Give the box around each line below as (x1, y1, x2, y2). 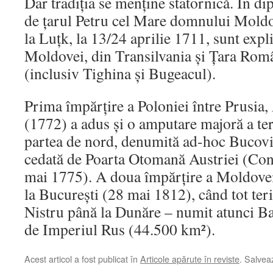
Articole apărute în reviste (140, 252, 239, 265)
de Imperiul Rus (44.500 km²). (24, 219, 215, 239)
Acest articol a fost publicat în (24, 252, 140, 265)
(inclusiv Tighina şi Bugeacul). (24, 63, 216, 83)
